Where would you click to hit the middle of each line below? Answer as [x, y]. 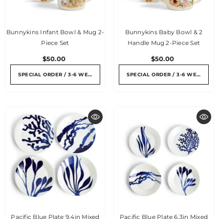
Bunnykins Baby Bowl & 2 [164, 32]
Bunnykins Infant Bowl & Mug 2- [55, 32]
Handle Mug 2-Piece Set [164, 43]
